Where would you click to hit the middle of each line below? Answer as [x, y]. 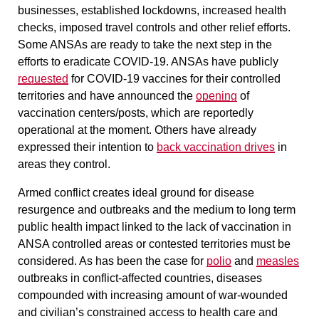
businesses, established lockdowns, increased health [152, 10]
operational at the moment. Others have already [137, 130]
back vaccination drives [216, 147]
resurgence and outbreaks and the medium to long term [157, 209]
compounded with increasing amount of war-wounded [153, 295]
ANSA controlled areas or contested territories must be [154, 244]
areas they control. [64, 164]
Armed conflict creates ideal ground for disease [136, 192]
